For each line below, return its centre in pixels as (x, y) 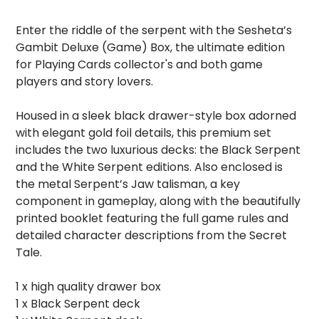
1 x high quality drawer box (89, 287)
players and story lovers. (85, 82)
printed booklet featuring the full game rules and (152, 219)
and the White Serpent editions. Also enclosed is (150, 167)
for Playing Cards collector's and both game (140, 65)
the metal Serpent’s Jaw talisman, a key (128, 184)
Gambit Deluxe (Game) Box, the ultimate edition (151, 48)
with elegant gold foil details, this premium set (144, 133)
